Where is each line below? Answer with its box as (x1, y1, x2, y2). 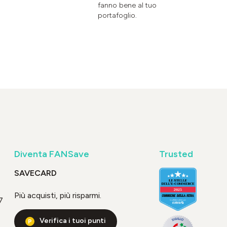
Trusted (159, 148, 193, 160)
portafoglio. (98, 11, 137, 20)
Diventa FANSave (14, 148, 90, 160)
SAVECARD (14, 168, 57, 178)
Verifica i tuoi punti (40, 216, 106, 225)
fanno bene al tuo (98, 1, 157, 10)
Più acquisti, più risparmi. (14, 190, 102, 200)
